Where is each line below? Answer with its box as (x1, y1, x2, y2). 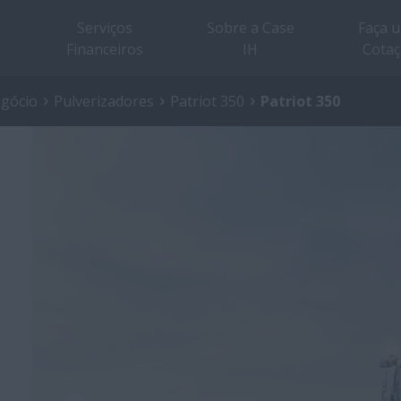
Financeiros (65, 38, 143, 59)
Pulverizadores (54, 91, 154, 111)
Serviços (76, 17, 132, 38)
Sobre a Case (206, 17, 294, 38)
